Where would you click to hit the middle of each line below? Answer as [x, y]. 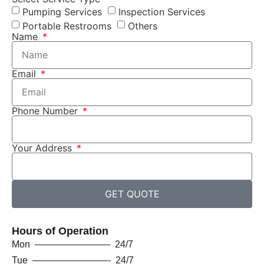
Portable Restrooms [67, 26]
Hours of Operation [60, 231]
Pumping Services [62, 11]
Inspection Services [162, 11]
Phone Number [46, 110]
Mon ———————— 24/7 [72, 244]
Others [143, 26]
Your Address [43, 148]
